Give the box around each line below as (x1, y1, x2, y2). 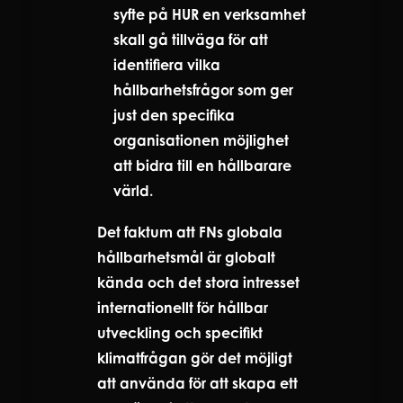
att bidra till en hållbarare (113, 156, 291, 175)
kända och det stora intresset (97, 273, 300, 291)
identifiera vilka (113, 55, 220, 74)
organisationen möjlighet (113, 130, 289, 149)
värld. (113, 181, 153, 200)
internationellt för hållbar (97, 298, 268, 317)
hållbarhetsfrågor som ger (113, 80, 293, 99)
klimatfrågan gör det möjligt (97, 348, 292, 367)
